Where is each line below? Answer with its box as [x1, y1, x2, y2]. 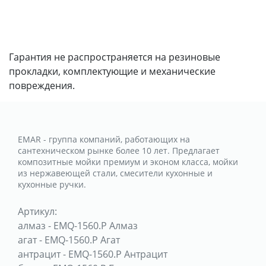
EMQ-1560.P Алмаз [53, 218, 138, 232]
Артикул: [18, 204, 57, 218]
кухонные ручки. [18, 178, 86, 190]
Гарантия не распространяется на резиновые [9, 50, 220, 64]
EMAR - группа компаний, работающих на [18, 133, 190, 145]
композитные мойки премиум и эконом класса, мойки [18, 156, 238, 167]
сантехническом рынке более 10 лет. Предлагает [18, 144, 220, 156]
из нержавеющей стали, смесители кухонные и [18, 167, 213, 179]
